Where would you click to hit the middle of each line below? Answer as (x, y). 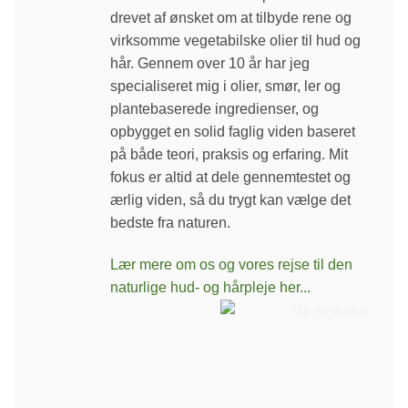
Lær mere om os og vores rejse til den (231, 265)
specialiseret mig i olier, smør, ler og (225, 87)
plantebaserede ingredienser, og (214, 109)
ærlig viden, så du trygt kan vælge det (230, 200)
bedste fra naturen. (170, 223)
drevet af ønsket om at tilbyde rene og (231, 18)
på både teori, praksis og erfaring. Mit (229, 155)
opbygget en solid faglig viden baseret (233, 132)
